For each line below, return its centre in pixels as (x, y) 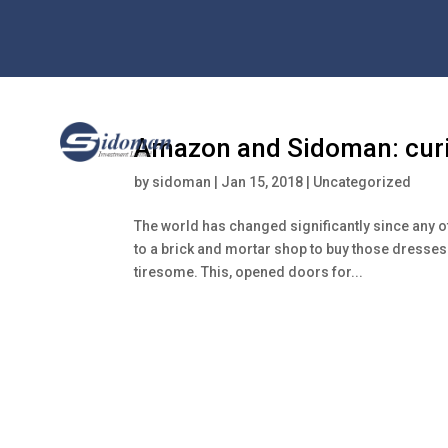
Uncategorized (362, 181)
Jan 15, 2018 (262, 181)
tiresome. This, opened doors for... (249, 271)
